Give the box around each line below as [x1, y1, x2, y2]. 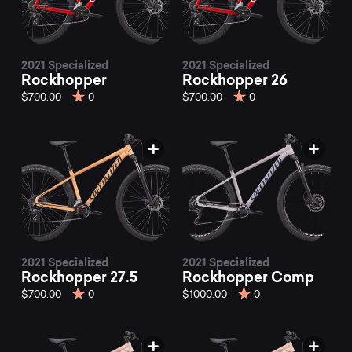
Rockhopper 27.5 [21, 268, 138, 285]
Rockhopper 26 [182, 71, 288, 89]
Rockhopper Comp [182, 268, 314, 285]
